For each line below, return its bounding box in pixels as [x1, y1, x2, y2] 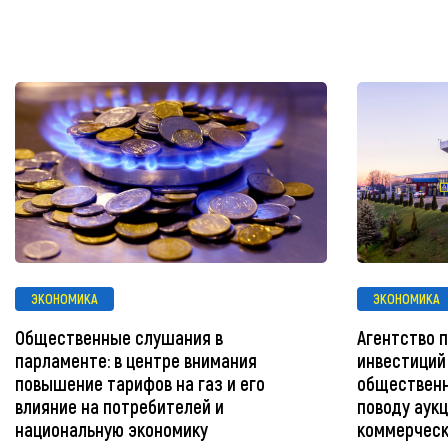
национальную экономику [15, 417, 208, 441]
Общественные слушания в [15, 325, 223, 349]
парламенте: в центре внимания [15, 348, 257, 372]
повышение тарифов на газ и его [15, 371, 265, 395]
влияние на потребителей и [15, 394, 224, 418]
